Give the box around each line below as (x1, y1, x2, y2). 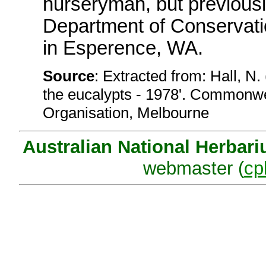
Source (43, 67, 94, 85)
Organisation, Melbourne (43, 104, 217, 122)
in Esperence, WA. (43, 37, 203, 59)
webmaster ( (142, 157, 244, 179)
